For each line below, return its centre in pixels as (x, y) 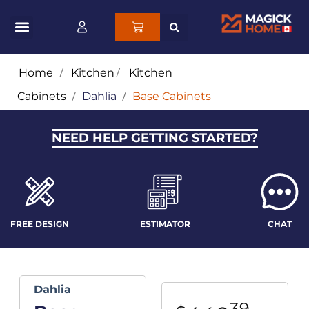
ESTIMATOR (165, 224)
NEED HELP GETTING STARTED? (154, 138)
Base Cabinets (172, 97)
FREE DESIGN (40, 224)
